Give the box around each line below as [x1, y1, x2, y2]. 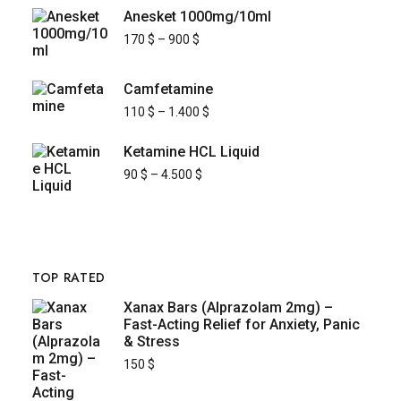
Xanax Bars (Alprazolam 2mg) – [123, 299, 333, 317]
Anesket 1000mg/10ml [123, 8, 271, 26]
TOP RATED [31, 269, 107, 287]
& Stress [123, 333, 180, 351]
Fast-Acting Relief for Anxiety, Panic [123, 316, 360, 334]
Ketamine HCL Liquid [123, 143, 260, 161]
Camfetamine [123, 81, 213, 98]
